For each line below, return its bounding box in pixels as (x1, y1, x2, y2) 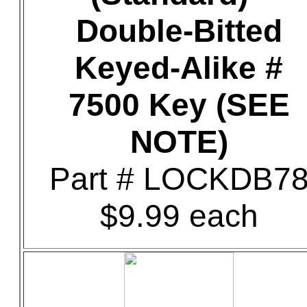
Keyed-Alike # (75, 50, 283, 86)
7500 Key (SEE (68, 87, 290, 123)
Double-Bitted (75, 13, 282, 49)
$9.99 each (99, 198, 258, 234)
